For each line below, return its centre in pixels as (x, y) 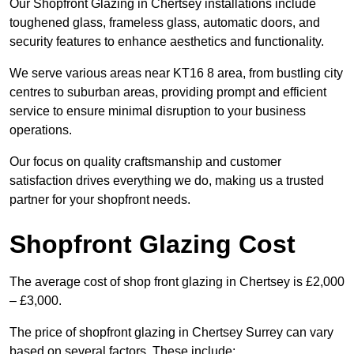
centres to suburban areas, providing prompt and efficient (168, 92)
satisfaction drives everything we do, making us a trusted (167, 181)
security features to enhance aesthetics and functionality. (167, 42)
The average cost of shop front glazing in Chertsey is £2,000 (177, 282)
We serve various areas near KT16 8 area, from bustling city (176, 73)
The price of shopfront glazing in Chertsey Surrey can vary (171, 333)
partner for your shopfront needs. (100, 200)
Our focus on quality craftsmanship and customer (145, 162)
